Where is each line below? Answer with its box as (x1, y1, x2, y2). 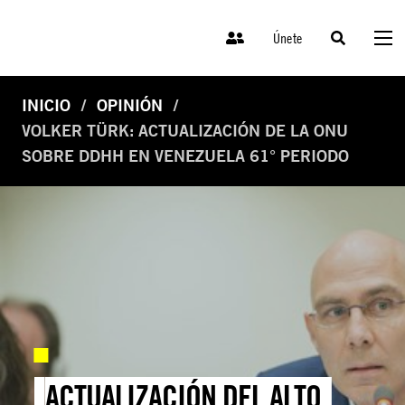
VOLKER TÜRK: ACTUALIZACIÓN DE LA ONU (22, 121, 348, 141)
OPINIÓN (97, 96, 163, 116)
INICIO (22, 96, 71, 116)
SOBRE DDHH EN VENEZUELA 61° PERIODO (22, 146, 349, 166)
